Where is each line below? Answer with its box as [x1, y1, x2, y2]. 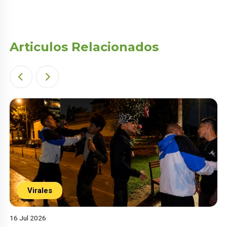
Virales [27, 186, 53, 196]
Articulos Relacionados [10, 39, 159, 54]
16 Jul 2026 [10, 214, 47, 222]
